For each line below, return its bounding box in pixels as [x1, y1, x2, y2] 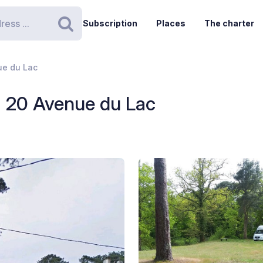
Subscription [82, 18, 137, 28]
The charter [204, 18, 254, 28]
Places [156, 18, 186, 28]
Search [65, 25, 120, 45]
